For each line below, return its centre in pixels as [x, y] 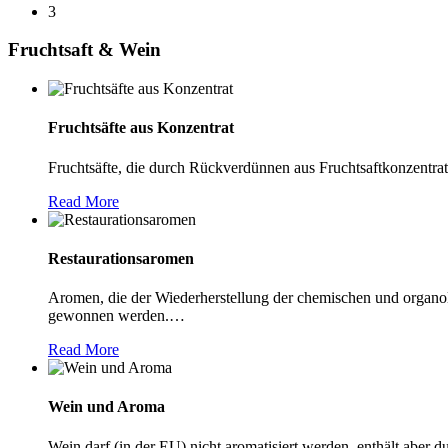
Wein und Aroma [106, 407]
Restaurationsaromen [121, 258]
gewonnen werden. [108, 316]
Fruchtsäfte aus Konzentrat [141, 128]
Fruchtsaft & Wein [84, 50]
